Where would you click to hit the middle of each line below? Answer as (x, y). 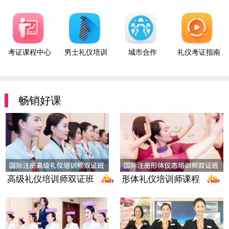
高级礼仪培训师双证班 (50, 179)
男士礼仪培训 (86, 52)
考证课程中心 (30, 52)
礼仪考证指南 (199, 52)
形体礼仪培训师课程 (161, 179)
